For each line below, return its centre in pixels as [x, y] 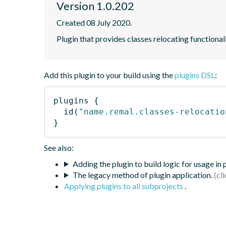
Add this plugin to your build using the [109, 75]
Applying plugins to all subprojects [124, 186]
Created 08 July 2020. [94, 22]
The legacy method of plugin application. [142, 175]
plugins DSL [195, 75]
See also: [59, 147]
